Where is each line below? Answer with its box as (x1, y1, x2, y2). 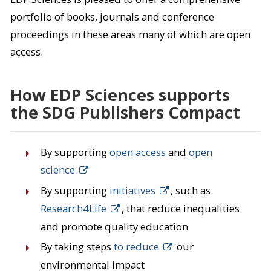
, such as (170, 183, 211, 197)
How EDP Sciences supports (10, 83, 230, 106)
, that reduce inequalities (121, 201, 240, 215)
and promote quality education (40, 219, 188, 233)
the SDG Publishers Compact (10, 101, 240, 124)
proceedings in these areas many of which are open (10, 27, 250, 42)
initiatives (109, 183, 155, 197)
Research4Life (40, 201, 106, 215)
